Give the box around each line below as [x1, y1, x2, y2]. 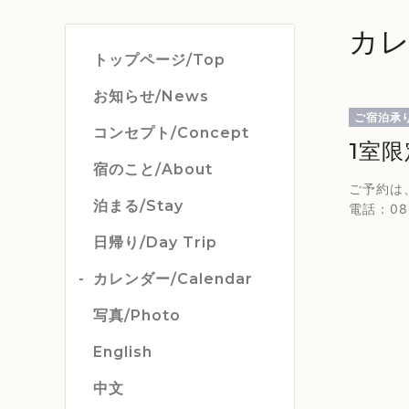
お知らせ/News [93, 88, 209, 105]
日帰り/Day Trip [93, 234, 217, 251]
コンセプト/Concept [93, 124, 249, 142]
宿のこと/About [93, 161, 213, 178]
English [93, 343, 152, 361]
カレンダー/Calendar [93, 270, 253, 288]
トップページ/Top [93, 51, 225, 68]
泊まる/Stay [93, 197, 184, 215]
